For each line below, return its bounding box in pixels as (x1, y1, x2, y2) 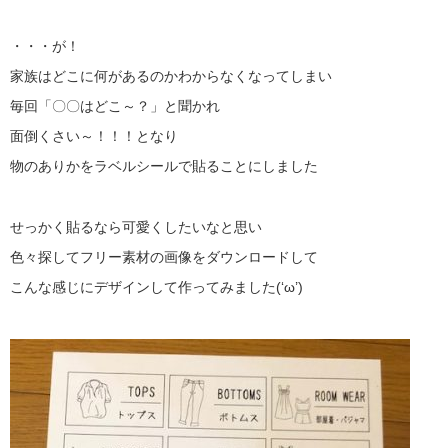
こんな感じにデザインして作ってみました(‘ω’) (10, 279, 303, 296)
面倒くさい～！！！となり (10, 128, 178, 145)
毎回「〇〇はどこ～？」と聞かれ (10, 98, 220, 115)
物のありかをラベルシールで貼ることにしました (10, 158, 318, 175)
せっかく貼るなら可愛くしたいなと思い (10, 218, 262, 235)
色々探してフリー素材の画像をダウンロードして (10, 249, 318, 265)
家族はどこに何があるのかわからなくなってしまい (10, 67, 332, 84)
